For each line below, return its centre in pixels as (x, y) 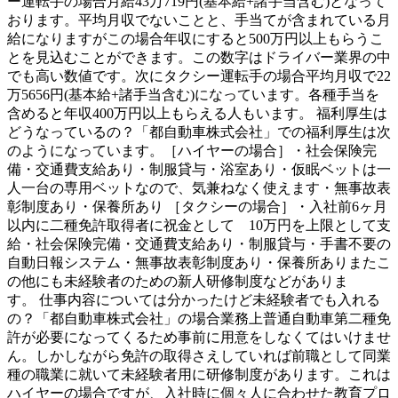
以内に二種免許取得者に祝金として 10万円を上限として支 (199, 226)
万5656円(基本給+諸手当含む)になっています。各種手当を (193, 95)
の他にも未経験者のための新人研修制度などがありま (178, 282)
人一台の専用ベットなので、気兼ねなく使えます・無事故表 (199, 188)
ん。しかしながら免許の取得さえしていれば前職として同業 (199, 356)
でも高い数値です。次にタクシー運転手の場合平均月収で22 (199, 76)
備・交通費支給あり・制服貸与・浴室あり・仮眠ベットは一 (199, 170)
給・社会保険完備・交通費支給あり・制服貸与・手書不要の (199, 244)
